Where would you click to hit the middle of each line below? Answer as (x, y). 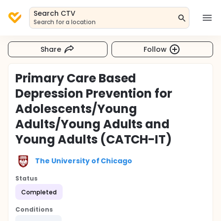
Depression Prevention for (94, 93)
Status (26, 178)
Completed (39, 192)
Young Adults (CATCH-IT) (94, 139)
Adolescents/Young (76, 109)
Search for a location (65, 22)
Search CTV (55, 13)
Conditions (34, 209)
